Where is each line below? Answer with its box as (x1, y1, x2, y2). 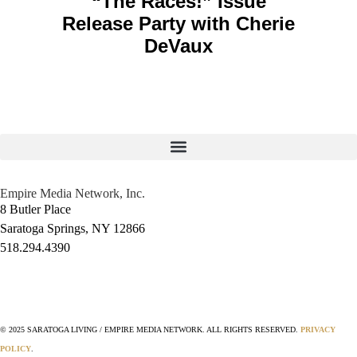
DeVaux (144, 34, 213, 57)
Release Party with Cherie (62, 12, 295, 34)
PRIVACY (300, 324, 335, 334)
